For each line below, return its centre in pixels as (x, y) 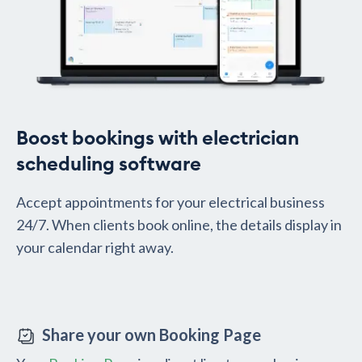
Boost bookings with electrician (158, 139)
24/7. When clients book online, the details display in (179, 225)
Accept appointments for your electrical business (170, 202)
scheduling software (109, 165)
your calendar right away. (95, 248)
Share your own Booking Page (152, 335)
